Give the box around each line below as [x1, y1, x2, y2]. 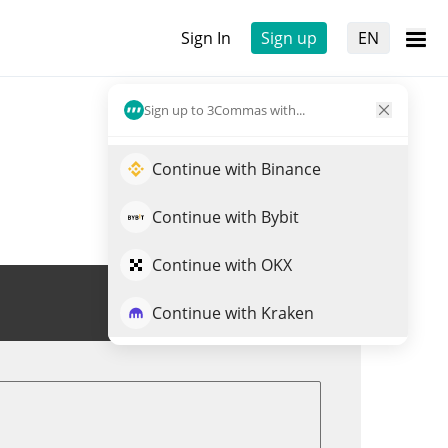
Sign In [181, 27, 231, 49]
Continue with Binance [152, 158, 321, 180]
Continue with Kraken [152, 302, 314, 324]
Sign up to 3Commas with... [144, 100, 305, 119]
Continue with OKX [152, 254, 292, 276]
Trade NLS [229, 292, 306, 314]
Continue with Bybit [152, 206, 299, 228]
